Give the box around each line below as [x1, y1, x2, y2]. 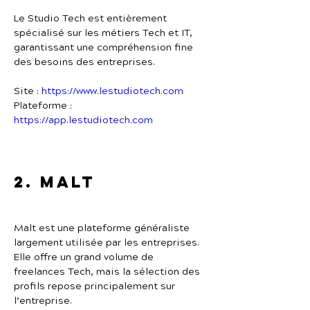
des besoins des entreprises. [14, 55, 155, 69]
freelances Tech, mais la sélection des [14, 265, 203, 279]
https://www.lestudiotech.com [42, 84, 183, 98]
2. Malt [14, 172, 95, 192]
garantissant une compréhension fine [14, 41, 196, 55]
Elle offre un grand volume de [14, 250, 156, 264]
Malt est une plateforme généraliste [14, 221, 192, 235]
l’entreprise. [14, 294, 72, 308]
